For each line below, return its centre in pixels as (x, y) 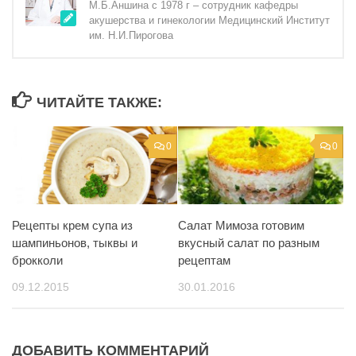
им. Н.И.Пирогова (131, 35)
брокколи (37, 260)
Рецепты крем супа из (72, 225)
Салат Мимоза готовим (241, 225)
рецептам (204, 260)
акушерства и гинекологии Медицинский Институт (209, 20)
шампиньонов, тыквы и (75, 242)
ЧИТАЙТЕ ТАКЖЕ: (99, 103)
